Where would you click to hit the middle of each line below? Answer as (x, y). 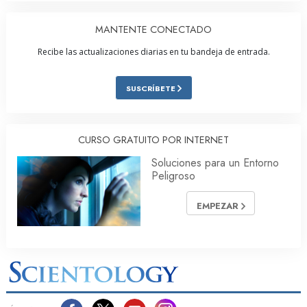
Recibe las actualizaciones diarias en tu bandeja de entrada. (153, 52)
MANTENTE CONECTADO (153, 30)
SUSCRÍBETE (151, 89)
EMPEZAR (219, 206)
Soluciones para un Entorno (215, 163)
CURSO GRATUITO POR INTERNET (153, 140)
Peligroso (173, 176)
